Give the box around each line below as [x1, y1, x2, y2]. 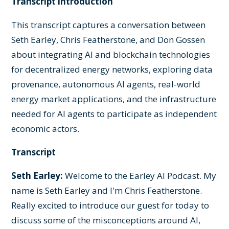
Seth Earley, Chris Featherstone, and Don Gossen [11, 33, 205, 45]
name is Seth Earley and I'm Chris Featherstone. [11, 184, 202, 196]
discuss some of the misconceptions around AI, [11, 214, 201, 226]
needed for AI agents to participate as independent [11, 107, 217, 120]
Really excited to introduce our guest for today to [11, 199, 210, 211]
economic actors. [11, 122, 80, 134]
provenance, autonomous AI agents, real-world [11, 78, 201, 90]
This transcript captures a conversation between [11, 18, 206, 31]
